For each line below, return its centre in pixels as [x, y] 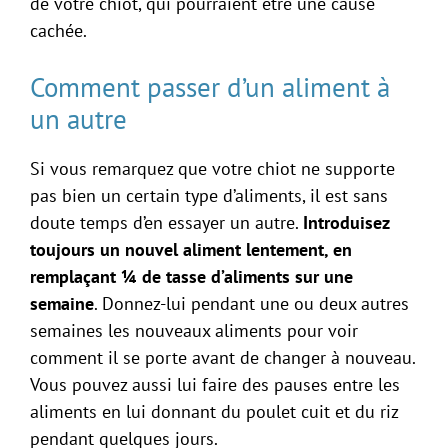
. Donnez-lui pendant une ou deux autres [251, 303]
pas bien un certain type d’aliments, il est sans [209, 195]
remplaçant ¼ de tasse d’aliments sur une [191, 276]
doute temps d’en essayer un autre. [166, 222]
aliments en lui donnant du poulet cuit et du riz [214, 411]
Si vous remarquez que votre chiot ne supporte [212, 168]
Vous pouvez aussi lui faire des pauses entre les [215, 384]
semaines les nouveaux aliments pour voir [194, 330]
